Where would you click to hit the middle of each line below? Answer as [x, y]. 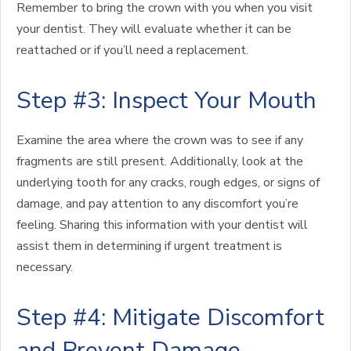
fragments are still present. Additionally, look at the [160, 161]
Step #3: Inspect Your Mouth [166, 101]
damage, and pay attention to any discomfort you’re [157, 204]
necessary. [45, 267]
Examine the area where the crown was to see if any [160, 140]
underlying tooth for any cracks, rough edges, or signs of [168, 183]
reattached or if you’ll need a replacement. [132, 50]
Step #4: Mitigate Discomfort [170, 318]
